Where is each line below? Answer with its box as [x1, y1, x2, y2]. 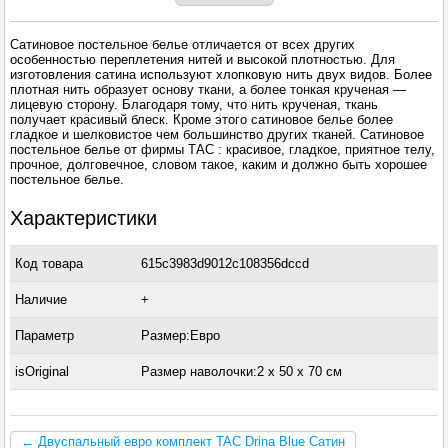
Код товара [15, 256, 84, 271]
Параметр [15, 328, 75, 343]
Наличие [15, 292, 68, 307]
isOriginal [15, 364, 70, 379]
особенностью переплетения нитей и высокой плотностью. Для [10, 52, 396, 67]
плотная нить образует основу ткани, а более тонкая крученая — [10, 82, 407, 97]
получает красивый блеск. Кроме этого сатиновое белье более [10, 112, 394, 127]
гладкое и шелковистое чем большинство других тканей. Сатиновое [10, 127, 425, 142]
